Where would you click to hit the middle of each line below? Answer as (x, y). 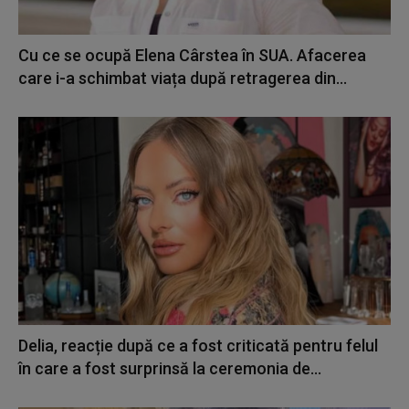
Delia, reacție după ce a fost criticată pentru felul (198, 345)
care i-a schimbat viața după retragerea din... (183, 78)
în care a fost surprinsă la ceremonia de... (170, 368)
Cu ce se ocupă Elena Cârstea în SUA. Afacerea (192, 55)
